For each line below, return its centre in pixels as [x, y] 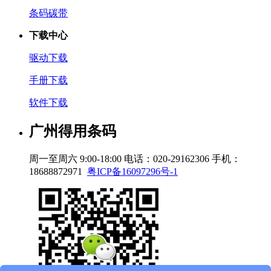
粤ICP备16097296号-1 [132, 172]
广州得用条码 [73, 132]
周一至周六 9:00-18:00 [75, 159]
